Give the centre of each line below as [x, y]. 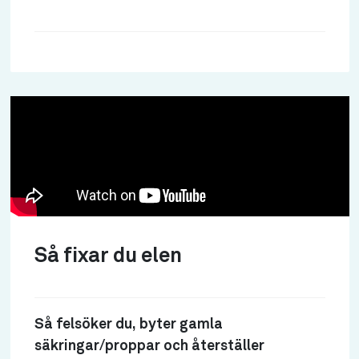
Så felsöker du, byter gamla [128, 325]
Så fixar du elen [108, 256]
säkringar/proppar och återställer [149, 346]
